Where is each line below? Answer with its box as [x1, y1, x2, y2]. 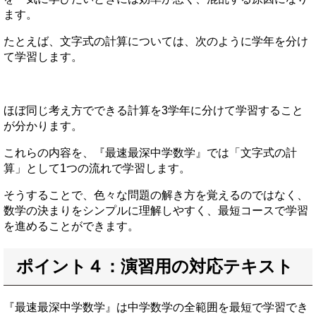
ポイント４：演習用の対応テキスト [16, 257, 293, 276]
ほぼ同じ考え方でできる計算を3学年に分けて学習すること [4, 104, 303, 117]
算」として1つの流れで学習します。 [4, 162, 190, 175]
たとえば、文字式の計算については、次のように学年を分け [4, 35, 308, 48]
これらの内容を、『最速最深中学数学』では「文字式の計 [4, 147, 297, 159]
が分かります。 [4, 120, 83, 133]
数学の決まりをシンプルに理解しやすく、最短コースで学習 [4, 205, 308, 217]
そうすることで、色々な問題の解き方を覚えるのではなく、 [4, 189, 308, 202]
